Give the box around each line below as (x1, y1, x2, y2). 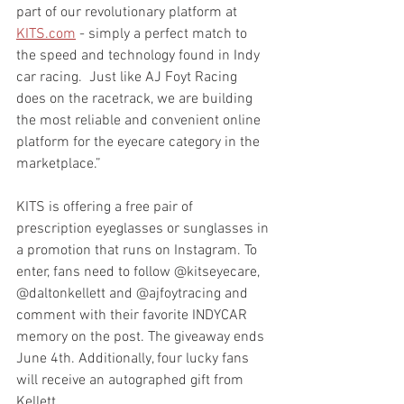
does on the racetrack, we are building (16, 89, 256, 108)
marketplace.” (16, 154, 108, 173)
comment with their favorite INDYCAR (16, 306, 251, 325)
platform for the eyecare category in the (16, 133, 263, 151)
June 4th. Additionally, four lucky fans (16, 349, 252, 368)
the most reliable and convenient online (16, 111, 264, 130)
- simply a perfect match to (76, 24, 251, 43)
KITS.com (16, 24, 76, 43)
